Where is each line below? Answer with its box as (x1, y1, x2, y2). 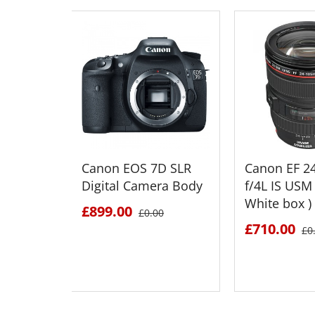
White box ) (245, 194, 311, 212)
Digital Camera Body (82, 176, 202, 194)
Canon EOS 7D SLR (82, 159, 191, 176)
